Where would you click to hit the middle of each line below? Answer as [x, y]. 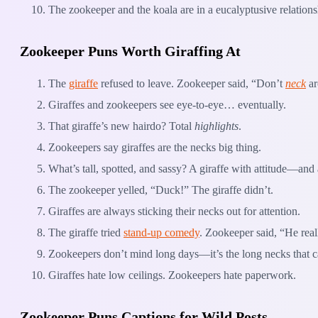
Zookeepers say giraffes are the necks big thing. [155, 147]
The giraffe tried [86, 232]
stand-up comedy [161, 232]
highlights [216, 126]
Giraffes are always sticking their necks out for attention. [174, 211]
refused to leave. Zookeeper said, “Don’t [192, 83]
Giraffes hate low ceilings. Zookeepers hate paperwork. [172, 275]
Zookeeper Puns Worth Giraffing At [130, 51]
